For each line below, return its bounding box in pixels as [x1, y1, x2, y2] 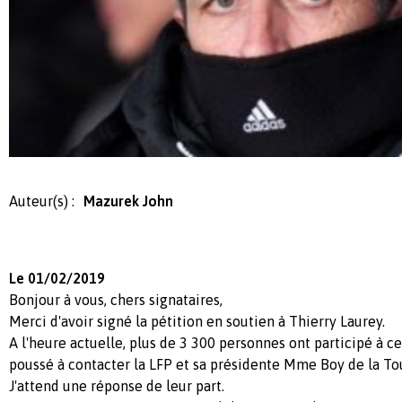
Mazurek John [83, 192, 173, 209]
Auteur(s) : [9, 192, 74, 209]
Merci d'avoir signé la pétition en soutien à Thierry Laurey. [9, 312, 385, 329]
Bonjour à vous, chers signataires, [9, 291, 223, 308]
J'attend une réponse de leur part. [9, 377, 224, 394]
